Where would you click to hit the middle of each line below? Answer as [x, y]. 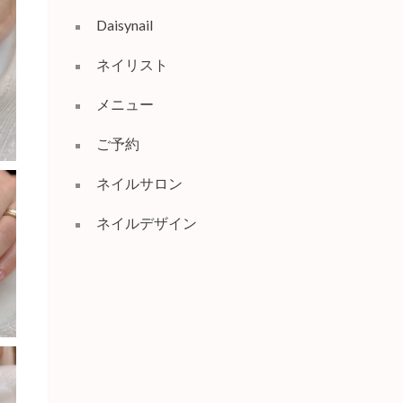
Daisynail [124, 25]
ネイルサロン [139, 183]
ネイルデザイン [146, 223]
